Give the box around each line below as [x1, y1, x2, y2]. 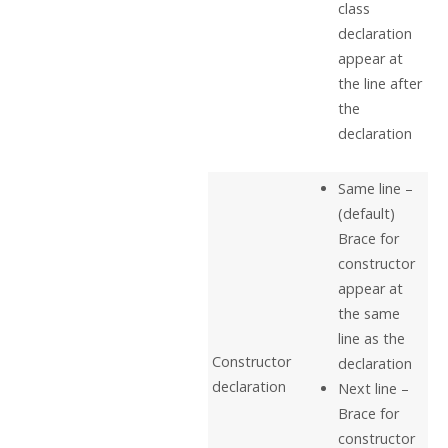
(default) [337, 204, 395, 224]
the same [337, 304, 400, 324]
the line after [337, 74, 422, 94]
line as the [337, 329, 405, 349]
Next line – [337, 379, 409, 399]
